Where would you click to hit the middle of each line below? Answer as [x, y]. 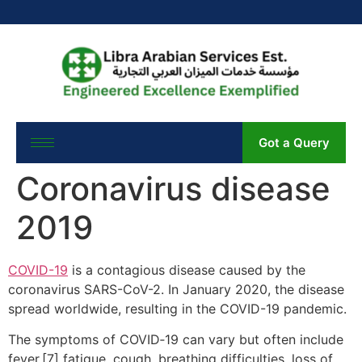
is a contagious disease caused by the [187, 269]
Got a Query [294, 142]
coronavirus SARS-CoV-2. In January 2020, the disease [176, 289]
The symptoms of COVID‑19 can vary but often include [176, 340]
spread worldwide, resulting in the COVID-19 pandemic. [177, 308]
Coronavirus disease [173, 188]
